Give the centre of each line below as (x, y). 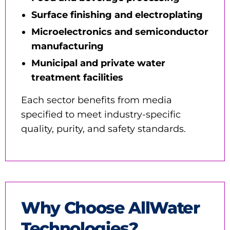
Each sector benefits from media (97, 100)
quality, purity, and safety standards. (103, 129)
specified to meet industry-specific (101, 114)
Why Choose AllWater (110, 207)
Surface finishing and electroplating (117, 15)
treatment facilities (77, 77)
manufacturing (68, 46)
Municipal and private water (98, 63)
